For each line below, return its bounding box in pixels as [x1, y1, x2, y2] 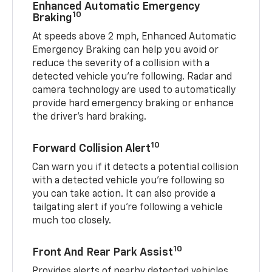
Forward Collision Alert [32, 143, 151, 154]
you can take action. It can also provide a [32, 189, 216, 199]
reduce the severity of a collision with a [32, 58, 210, 69]
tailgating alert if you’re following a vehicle [32, 202, 223, 212]
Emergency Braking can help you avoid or [32, 45, 219, 55]
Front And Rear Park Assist [32, 246, 174, 258]
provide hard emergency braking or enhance [32, 98, 234, 109]
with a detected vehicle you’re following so [32, 175, 225, 186]
